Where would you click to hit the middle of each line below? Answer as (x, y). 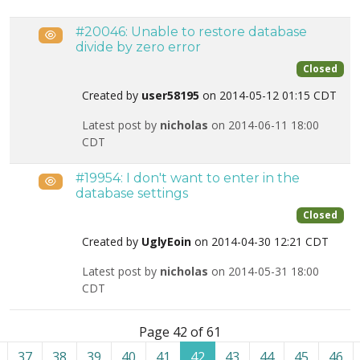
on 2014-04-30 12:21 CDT (260, 242)
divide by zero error (138, 47)
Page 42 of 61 (180, 332)
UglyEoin (166, 242)
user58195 (170, 96)
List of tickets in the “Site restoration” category (150, 319)
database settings (132, 193)
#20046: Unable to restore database (191, 32)
